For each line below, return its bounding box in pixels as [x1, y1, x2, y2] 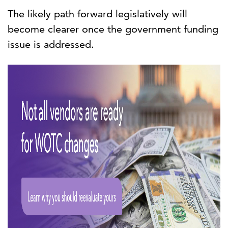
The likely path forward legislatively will [8, 8, 187, 20]
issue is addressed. [8, 38, 94, 51]
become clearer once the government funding [8, 23, 218, 36]
